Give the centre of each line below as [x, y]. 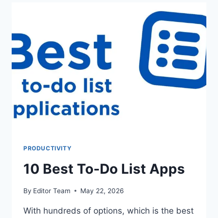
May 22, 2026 [102, 191]
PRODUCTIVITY [48, 148]
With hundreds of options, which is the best [109, 210]
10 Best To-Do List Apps [104, 169]
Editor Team [52, 191]
